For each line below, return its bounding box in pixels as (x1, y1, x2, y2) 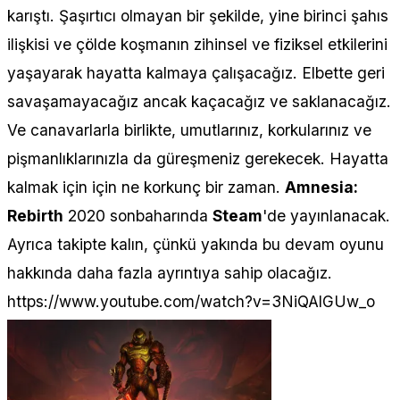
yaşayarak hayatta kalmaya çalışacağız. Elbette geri (7, 62, 385, 82)
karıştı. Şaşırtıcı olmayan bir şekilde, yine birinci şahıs (7, 5, 388, 25)
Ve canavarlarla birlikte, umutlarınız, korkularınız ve (7, 120, 371, 139)
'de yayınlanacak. (262, 205, 390, 225)
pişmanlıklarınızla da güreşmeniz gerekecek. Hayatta (7, 148, 388, 168)
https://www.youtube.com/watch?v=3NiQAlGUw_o (7, 291, 375, 311)
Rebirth (7, 205, 63, 225)
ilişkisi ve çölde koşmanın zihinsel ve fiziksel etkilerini (7, 34, 387, 54)
